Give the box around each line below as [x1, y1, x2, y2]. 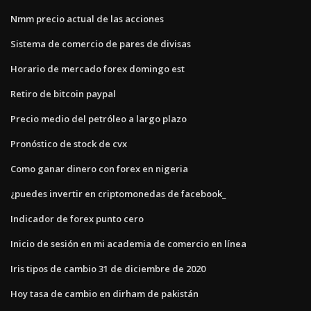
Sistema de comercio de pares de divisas [10, 37, 191, 50]
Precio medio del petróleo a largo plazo [10, 112, 187, 125]
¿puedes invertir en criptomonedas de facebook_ [10, 187, 226, 200]
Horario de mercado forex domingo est [10, 62, 185, 75]
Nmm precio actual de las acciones [10, 12, 164, 25]
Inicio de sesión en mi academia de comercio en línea [10, 237, 246, 250]
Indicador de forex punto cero [10, 212, 144, 225]
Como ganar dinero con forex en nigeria [10, 162, 188, 175]
